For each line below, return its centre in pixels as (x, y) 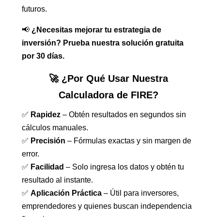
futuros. (34, 9)
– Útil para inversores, (140, 193)
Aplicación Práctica (66, 193)
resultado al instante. (57, 180)
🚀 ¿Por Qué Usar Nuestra (108, 79)
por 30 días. (43, 56)
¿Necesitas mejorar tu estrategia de (96, 30)
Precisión (48, 141)
